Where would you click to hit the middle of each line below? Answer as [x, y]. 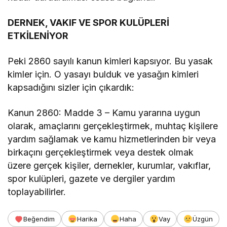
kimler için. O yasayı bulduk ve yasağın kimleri [103, 74]
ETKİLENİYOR [38, 35]
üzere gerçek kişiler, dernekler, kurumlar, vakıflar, [109, 165]
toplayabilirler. [37, 192]
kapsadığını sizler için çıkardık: [71, 87]
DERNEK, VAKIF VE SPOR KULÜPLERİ [89, 22]
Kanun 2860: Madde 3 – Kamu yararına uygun [104, 112]
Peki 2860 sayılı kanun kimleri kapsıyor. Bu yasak [110, 61]
